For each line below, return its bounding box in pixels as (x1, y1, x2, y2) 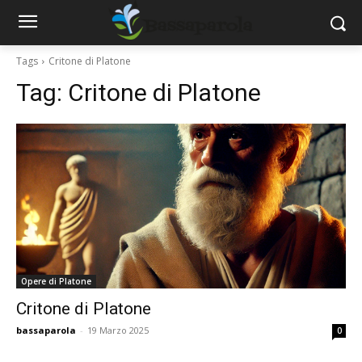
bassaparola (16, 324, 76, 336)
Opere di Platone (21, 276, 91, 287)
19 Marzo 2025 (87, 324, 149, 336)
